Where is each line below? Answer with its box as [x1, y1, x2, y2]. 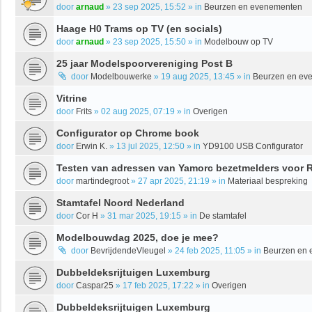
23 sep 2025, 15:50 [113, 36, 186, 47]
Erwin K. [76, 141, 107, 151]
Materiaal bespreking [228, 175, 308, 186]
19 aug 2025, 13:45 [161, 71, 235, 81]
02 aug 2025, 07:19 [101, 106, 175, 116]
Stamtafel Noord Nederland [56, 196, 185, 208]
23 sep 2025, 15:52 [113, 1, 186, 12]
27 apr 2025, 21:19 [138, 175, 210, 186]
